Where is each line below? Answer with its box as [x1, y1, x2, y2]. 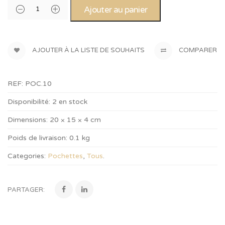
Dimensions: [8, 116, 48, 124]
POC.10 [25, 79, 52, 88]
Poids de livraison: [8, 134, 67, 142]
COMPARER [177, 46, 217, 55]
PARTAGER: [8, 186, 45, 194]
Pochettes [48, 152, 83, 160]
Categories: [8, 152, 46, 160]
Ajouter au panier [84, 5, 148, 15]
